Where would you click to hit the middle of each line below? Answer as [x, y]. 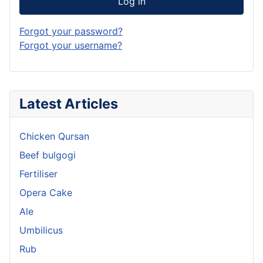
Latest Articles [69, 103]
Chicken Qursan [54, 136]
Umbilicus [41, 230]
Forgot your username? [71, 45]
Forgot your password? [71, 31]
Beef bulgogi [48, 155]
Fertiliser [38, 173]
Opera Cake [46, 192]
